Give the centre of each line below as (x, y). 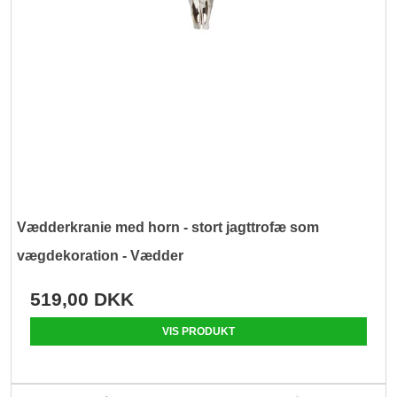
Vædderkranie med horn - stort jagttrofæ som (168, 228)
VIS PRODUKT (198, 332)
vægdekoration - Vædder (101, 256)
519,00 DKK (82, 300)
